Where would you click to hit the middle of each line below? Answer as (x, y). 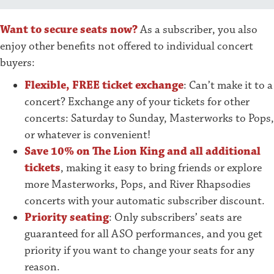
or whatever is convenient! (89, 135)
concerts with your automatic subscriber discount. (146, 201)
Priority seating (67, 218)
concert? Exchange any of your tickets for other (137, 102)
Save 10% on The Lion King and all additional (143, 152)
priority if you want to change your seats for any (139, 251)
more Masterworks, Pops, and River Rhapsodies (138, 185)
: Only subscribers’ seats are (175, 218)
